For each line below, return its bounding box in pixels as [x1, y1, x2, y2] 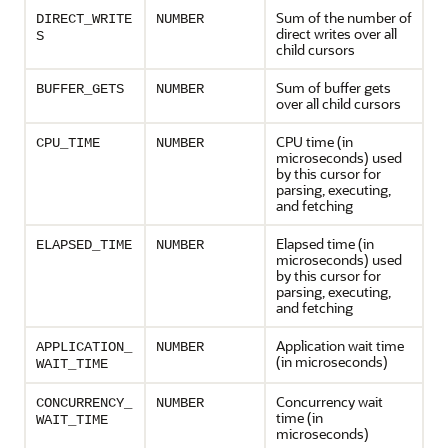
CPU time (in [276, 132, 353, 151]
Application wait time [276, 336, 404, 355]
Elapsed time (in [276, 234, 374, 253]
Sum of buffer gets [276, 78, 391, 97]
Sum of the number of [276, 8, 412, 27]
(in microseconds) [276, 352, 388, 371]
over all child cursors [276, 94, 401, 113]
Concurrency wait [276, 392, 383, 411]
